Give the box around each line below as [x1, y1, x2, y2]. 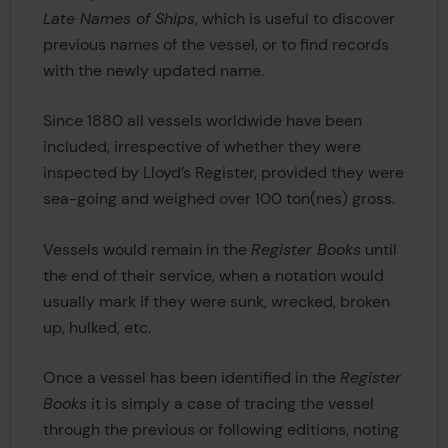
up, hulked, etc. [42, 316, 151, 338]
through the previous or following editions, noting [42, 418, 399, 440]
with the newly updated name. [42, 59, 264, 81]
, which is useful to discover [194, 7, 395, 29]
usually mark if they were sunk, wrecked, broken [42, 290, 390, 312]
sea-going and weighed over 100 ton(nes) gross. [42, 188, 395, 210]
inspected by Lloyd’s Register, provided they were [42, 162, 404, 184]
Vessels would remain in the [42, 238, 251, 260]
